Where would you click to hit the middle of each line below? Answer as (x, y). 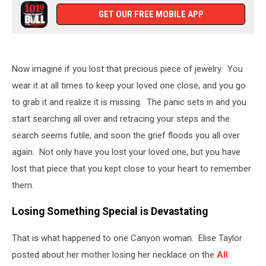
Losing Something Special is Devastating (110, 212)
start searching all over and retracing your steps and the (121, 118)
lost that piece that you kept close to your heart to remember (132, 168)
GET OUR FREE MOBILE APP (151, 14)
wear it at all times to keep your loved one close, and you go (129, 85)
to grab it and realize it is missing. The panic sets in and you (129, 102)
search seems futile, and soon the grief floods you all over (126, 135)
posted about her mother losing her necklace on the (114, 254)
